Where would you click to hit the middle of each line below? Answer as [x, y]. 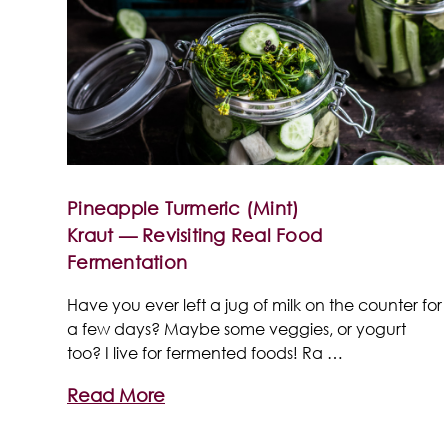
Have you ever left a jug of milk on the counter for [254, 304]
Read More [116, 394]
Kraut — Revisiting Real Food [194, 234]
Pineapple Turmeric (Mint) [183, 207]
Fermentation [127, 261]
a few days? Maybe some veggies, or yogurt [236, 328]
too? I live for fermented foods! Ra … [205, 352]
